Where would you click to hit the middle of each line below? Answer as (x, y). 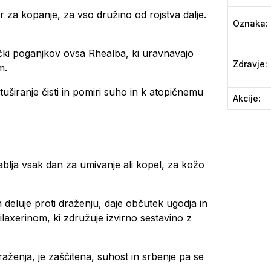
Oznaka (249, 23)
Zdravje (249, 64)
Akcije (246, 98)
